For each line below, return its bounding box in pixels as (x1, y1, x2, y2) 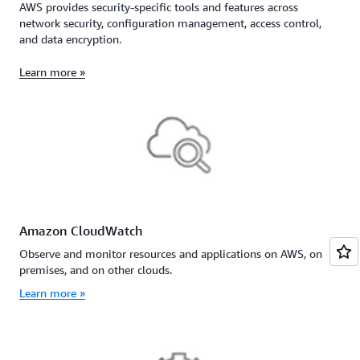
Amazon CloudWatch (19, 223, 143, 239)
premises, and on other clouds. (19, 263, 172, 277)
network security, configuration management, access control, (19, 15, 321, 30)
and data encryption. (19, 31, 121, 46)
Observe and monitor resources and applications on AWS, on (19, 247, 322, 261)
